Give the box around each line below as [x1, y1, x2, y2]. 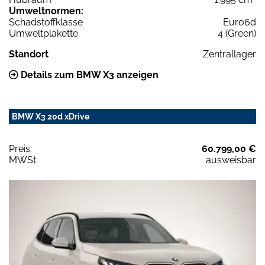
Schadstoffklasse [9, 17, 83, 28]
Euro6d [223, 17, 256, 28]
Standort [9, 49, 49, 60]
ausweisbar [206, 154, 256, 166]
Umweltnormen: [9, 5, 83, 17]
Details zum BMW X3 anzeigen [18, 69, 159, 81]
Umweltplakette [9, 28, 78, 40]
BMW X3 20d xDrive [12, 112, 89, 122]
